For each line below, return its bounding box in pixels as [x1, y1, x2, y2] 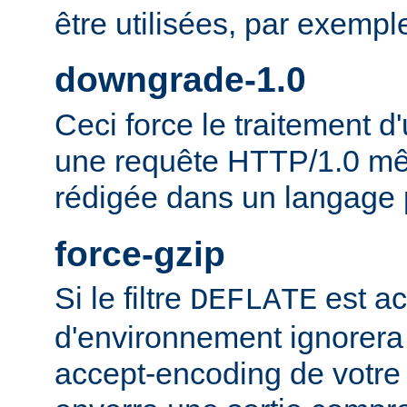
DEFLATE [190, 283, 317, 319]
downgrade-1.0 [55, 60, 306, 100]
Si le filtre [55, 281, 190, 316]
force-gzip [55, 233, 225, 273]
